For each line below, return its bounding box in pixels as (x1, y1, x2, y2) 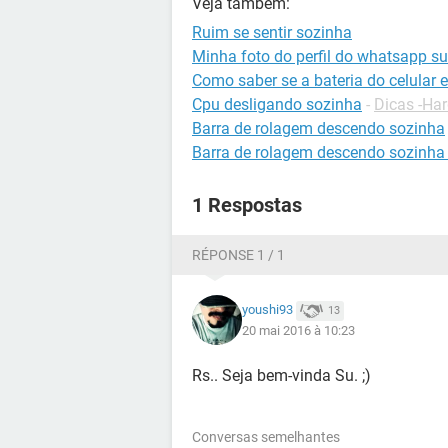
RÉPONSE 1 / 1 (192, 247, 285, 263)
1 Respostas (192, 193, 302, 217)
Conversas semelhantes (192, 429, 340, 445)
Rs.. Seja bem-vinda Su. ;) (192, 366, 371, 385)
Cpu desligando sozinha (192, 95, 362, 114)
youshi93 (242, 302, 293, 318)
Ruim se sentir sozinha (192, 23, 352, 42)
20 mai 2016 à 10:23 (242, 322, 355, 338)
